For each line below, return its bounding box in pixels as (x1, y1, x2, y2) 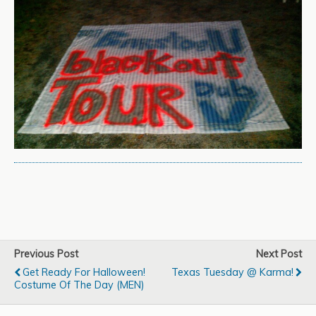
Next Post (256, 248, 302, 261)
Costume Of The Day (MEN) (14, 279, 145, 292)
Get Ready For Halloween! (23, 266, 145, 279)
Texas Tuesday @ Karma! (171, 266, 293, 279)
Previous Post (14, 248, 78, 261)
